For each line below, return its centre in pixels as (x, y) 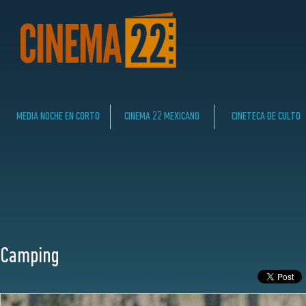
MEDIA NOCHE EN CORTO (58, 116)
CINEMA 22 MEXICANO (162, 116)
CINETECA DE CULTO (266, 116)
